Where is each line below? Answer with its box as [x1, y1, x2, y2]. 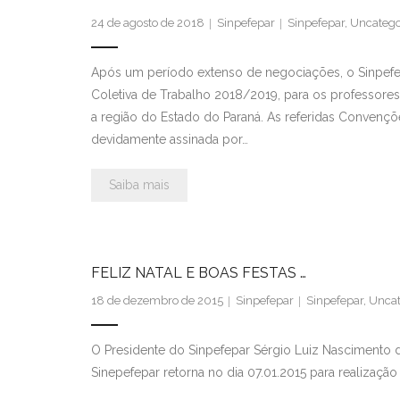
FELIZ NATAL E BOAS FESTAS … [91, 263, 306, 281]
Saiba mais [109, 177, 170, 192]
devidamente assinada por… [91, 131, 248, 146]
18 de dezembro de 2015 [91, 293, 223, 307]
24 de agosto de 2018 [91, 15, 204, 29]
